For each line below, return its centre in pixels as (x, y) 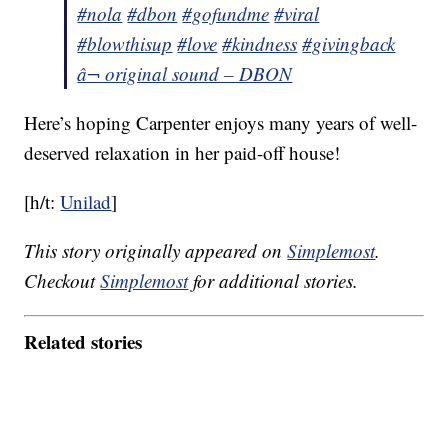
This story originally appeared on (156, 251)
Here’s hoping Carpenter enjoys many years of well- (221, 123)
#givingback (349, 44)
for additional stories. (273, 281)
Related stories (83, 341)
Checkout (62, 281)
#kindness (260, 44)
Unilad (86, 202)
